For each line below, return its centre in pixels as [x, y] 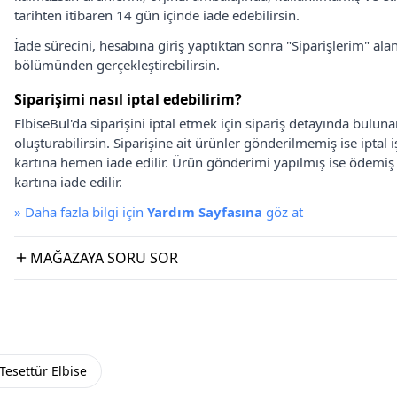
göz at [283, 212]
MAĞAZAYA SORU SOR [104, 258]
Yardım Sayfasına [205, 212]
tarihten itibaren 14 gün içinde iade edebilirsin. [157, 15]
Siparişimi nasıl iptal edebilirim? [128, 99]
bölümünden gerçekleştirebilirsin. [117, 65]
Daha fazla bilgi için [86, 212]
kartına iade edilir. [68, 182]
